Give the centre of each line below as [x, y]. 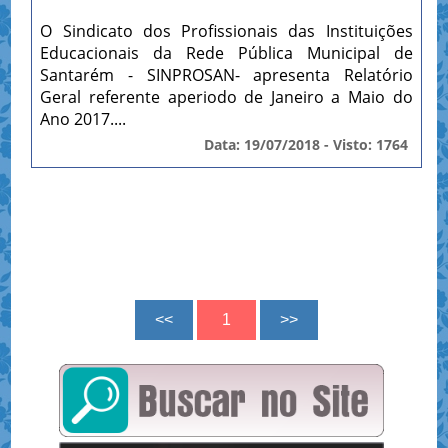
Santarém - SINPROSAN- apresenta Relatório [226, 74]
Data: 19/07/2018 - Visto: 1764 [305, 144]
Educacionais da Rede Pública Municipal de [226, 52]
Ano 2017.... [83, 118]
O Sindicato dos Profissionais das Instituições [226, 30]
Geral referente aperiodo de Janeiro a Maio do [226, 96]
